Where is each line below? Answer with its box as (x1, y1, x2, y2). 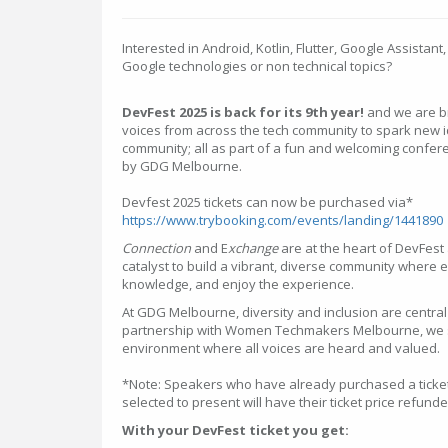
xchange (228, 239, 278, 257)
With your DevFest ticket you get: (122, 421, 349, 439)
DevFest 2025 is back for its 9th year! (122, 103, 364, 121)
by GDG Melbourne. (122, 157, 242, 175)
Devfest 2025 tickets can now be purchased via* (122, 193, 413, 211)
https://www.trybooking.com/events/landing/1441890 (122, 211, 443, 229)
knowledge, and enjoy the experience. (122, 275, 354, 293)
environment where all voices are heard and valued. (122, 339, 443, 357)
